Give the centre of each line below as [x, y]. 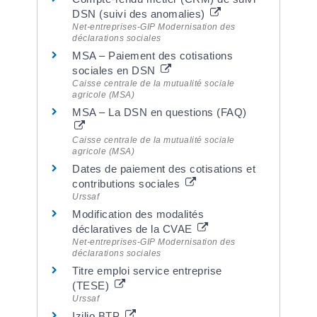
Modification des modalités [138, 214]
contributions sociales [128, 184]
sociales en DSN [116, 70]
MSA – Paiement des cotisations [153, 56]
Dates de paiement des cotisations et [164, 169]
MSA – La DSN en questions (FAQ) [160, 112]
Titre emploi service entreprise [147, 271]
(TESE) [92, 286]
